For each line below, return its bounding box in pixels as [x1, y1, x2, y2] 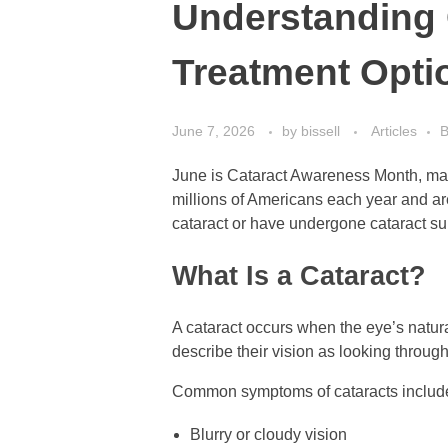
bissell [301, 122, 344, 139]
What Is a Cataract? [172, 260, 426, 291]
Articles [371, 122, 417, 139]
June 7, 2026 [172, 122, 255, 139]
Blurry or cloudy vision [189, 425, 347, 443]
